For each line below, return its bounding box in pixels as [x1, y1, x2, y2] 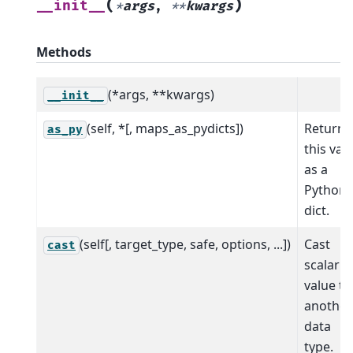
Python [304, 180, 347, 199]
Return [304, 119, 345, 137]
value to [304, 276, 351, 294]
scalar [304, 255, 340, 273]
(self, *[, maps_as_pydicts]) [87, 119, 243, 137]
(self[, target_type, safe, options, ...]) [80, 235, 291, 253]
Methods [36, 43, 91, 61]
